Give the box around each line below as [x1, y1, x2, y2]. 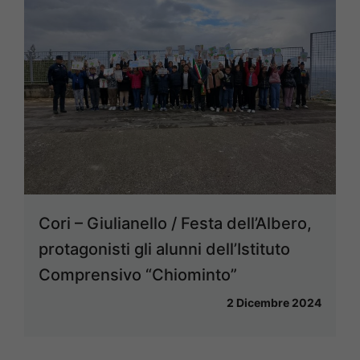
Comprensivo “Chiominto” [39, 265, 237, 285]
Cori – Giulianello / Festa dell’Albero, [39, 214, 312, 234]
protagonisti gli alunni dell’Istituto [39, 239, 290, 260]
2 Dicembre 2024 [227, 296, 321, 310]
